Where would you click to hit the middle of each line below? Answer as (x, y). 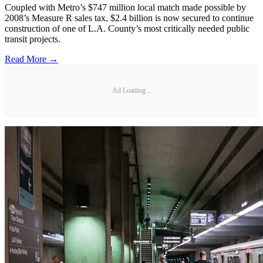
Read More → (31, 59)
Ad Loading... (131, 91)
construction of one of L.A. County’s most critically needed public (127, 28)
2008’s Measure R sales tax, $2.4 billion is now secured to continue (129, 18)
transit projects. (33, 39)
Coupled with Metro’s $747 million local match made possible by (125, 7)
